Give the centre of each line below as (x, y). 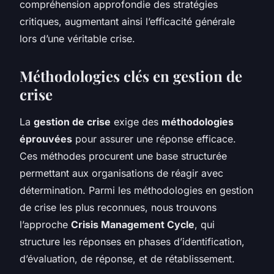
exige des (136, 121)
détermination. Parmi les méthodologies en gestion (136, 190)
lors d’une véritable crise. (77, 38)
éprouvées (46, 139)
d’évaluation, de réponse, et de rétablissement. (127, 258)
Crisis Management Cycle (133, 224)
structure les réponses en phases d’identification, (132, 241)
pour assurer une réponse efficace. (154, 139)
